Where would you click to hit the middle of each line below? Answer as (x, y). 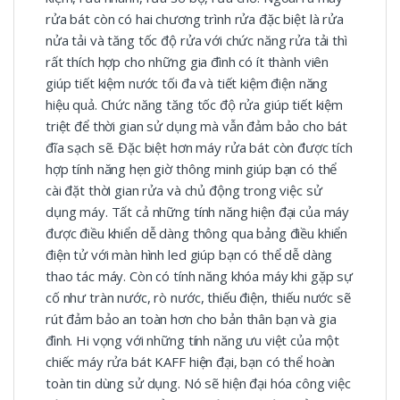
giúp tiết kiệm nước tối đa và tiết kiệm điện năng (187, 83)
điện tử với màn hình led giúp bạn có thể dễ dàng (189, 255)
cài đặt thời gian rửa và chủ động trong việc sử (184, 191)
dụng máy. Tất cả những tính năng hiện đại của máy (198, 212)
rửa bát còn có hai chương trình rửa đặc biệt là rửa (195, 19)
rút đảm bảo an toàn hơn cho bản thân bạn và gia (191, 319)
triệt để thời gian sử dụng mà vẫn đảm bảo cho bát (197, 126)
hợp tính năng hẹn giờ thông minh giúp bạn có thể (192, 169)
